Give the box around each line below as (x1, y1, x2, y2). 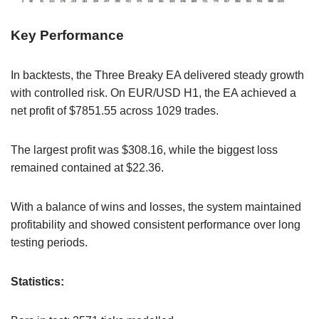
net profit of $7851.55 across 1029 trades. (11, 104, 219, 117)
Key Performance (11, 27, 124, 43)
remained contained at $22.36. (11, 161, 164, 174)
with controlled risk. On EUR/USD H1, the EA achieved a (11, 86, 296, 99)
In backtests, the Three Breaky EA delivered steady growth (11, 68, 304, 81)
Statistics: (11, 275, 64, 288)
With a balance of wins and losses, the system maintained (11, 200, 301, 213)
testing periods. (11, 236, 88, 249)
